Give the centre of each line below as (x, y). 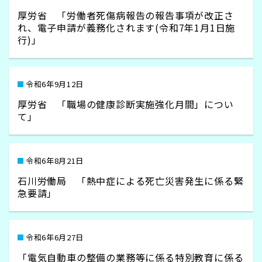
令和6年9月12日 (55, 84)
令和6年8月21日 (55, 161)
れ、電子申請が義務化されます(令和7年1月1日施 (127, 27)
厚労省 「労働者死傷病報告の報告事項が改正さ (126, 15)
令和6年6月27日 (55, 237)
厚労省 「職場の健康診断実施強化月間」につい (126, 104)
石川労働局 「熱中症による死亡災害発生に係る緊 (131, 181)
